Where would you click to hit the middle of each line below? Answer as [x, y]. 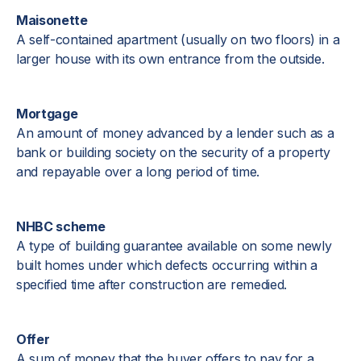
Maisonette [52, 20]
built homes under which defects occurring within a [167, 265]
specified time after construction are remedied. [151, 284]
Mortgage [47, 114]
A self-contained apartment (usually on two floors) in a [178, 39]
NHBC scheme [61, 226]
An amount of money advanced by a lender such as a [175, 133]
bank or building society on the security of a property [173, 152]
